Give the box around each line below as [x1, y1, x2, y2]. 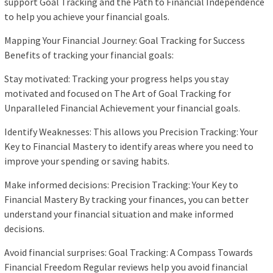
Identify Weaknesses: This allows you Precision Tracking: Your [4, 126, 258, 138]
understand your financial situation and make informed [4, 208, 233, 221]
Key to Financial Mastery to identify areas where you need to [4, 140, 253, 153]
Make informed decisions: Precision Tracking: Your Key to [4, 179, 238, 191]
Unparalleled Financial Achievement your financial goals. [4, 102, 240, 115]
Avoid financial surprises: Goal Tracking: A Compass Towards [4, 246, 253, 259]
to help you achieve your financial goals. [4, 10, 169, 23]
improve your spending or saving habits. [4, 155, 169, 168]
